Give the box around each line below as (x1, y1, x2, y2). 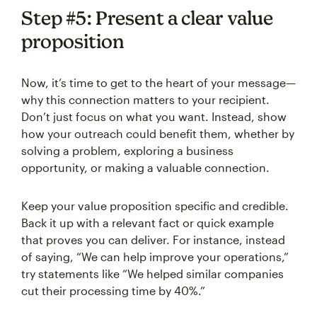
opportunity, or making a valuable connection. (21, 161, 270, 174)
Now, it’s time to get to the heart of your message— (21, 76, 296, 89)
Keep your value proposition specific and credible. (21, 199, 289, 212)
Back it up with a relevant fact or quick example (21, 216, 274, 229)
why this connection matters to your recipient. (21, 93, 270, 106)
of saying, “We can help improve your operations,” (21, 250, 289, 263)
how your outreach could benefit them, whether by (21, 127, 294, 140)
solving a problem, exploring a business (21, 144, 234, 157)
